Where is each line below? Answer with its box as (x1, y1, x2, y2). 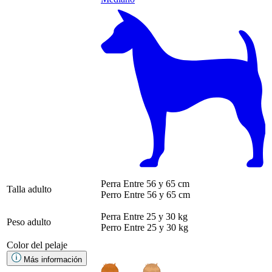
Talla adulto (7, 183, 52, 194)
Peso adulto (7, 216, 51, 227)
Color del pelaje (7, 239, 67, 250)
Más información (24, 254, 82, 264)
